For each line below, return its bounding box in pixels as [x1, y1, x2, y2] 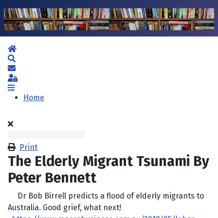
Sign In [17, 73, 42, 83]
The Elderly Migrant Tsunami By [8, 153, 209, 170]
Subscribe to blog [15, 63, 78, 73]
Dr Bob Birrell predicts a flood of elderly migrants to [8, 191, 204, 201]
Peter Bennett [8, 169, 96, 187]
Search [15, 54, 40, 63]
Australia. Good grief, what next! [8, 203, 121, 213]
